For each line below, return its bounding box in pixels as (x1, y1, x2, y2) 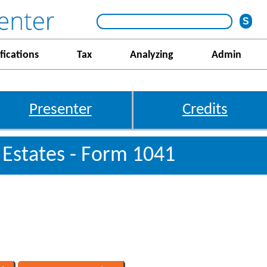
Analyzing (129, 49, 173, 61)
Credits (182, 102, 228, 118)
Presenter (29, 102, 92, 118)
